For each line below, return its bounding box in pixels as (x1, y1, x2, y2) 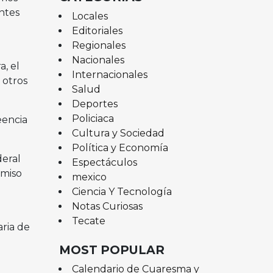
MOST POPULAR (59, 242, 165, 257)
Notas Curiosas (71, 200, 143, 212)
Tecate (71, 214, 105, 227)
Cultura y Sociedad (71, 127, 165, 139)
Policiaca (71, 112, 114, 124)
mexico (71, 171, 107, 183)
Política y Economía (71, 141, 168, 154)
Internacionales (71, 68, 147, 80)
